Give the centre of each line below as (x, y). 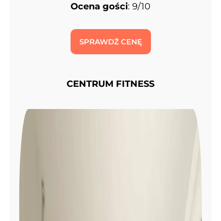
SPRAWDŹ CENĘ (110, 42)
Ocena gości (99, 7)
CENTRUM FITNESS (110, 84)
